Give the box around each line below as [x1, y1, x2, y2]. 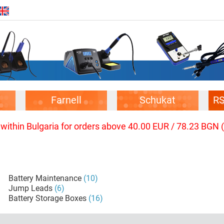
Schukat [139, 94, 176, 106]
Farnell [51, 94, 82, 106]
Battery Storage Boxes [8, 193, 87, 203]
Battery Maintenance [8, 173, 82, 183]
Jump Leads [8, 183, 53, 193]
